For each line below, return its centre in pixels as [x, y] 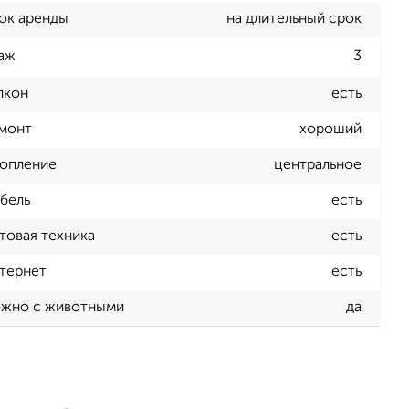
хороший [330, 130]
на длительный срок [294, 19]
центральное [318, 166]
